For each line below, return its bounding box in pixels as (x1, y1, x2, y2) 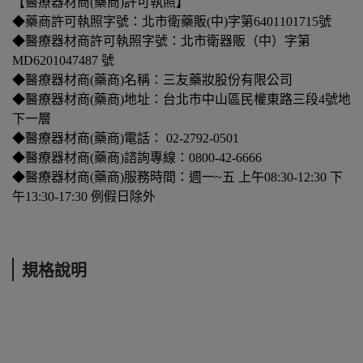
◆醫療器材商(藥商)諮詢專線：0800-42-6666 (12, 151, 262, 165)
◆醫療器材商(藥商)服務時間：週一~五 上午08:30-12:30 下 (12, 170, 343, 185)
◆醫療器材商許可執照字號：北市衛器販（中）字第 (12, 34, 310, 49)
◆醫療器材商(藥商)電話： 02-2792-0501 (12, 131, 239, 146)
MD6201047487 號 (12, 53, 114, 68)
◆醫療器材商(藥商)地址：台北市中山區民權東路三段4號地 (12, 92, 351, 107)
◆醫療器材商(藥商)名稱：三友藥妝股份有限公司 (12, 73, 293, 88)
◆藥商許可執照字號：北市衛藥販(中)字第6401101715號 (12, 15, 331, 29)
